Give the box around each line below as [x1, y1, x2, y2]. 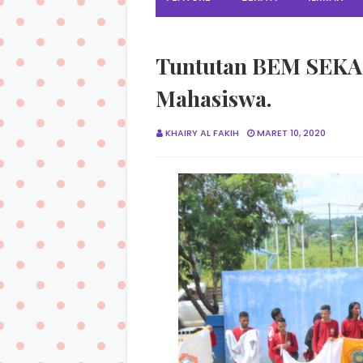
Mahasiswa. [156, 83, 271, 113]
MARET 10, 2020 [257, 126, 326, 139]
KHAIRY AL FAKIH [165, 126, 239, 139]
